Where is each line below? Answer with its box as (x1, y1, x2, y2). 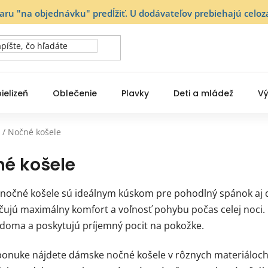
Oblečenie (53, 87, 97, 100)
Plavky (121, 87, 149, 100)
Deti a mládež (173, 87, 233, 100)
